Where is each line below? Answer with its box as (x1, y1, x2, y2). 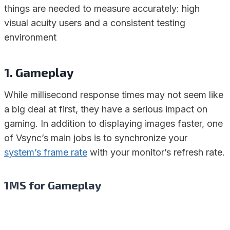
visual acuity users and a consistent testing (4, 17, 185, 29)
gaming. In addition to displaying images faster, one (4, 118, 223, 129)
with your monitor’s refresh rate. (87, 147, 225, 158)
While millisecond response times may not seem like (4, 89, 223, 101)
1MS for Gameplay (4, 178, 101, 192)
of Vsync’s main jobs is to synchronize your (4, 132, 187, 144)
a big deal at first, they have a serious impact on (4, 104, 207, 115)
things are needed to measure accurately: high (4, 3, 200, 14)
